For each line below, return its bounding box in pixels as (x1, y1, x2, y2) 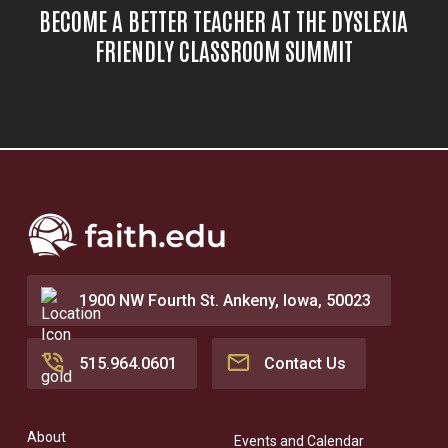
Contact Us (263, 353, 346, 373)
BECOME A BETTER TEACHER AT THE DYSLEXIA (39, 3, 409, 35)
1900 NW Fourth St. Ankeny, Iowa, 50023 (78, 290, 371, 310)
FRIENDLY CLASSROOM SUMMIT (94, 33, 353, 65)
